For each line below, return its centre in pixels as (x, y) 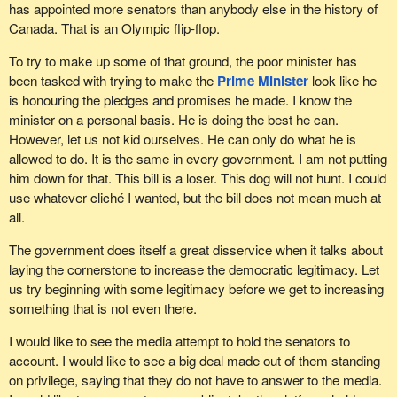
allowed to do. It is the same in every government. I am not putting (198, 159)
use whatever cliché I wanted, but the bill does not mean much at (195, 198)
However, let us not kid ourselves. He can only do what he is (182, 139)
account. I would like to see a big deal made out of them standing (194, 361)
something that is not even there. (102, 308)
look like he (342, 81)
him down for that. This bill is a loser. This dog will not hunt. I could (197, 178)
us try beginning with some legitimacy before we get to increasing (196, 289)
